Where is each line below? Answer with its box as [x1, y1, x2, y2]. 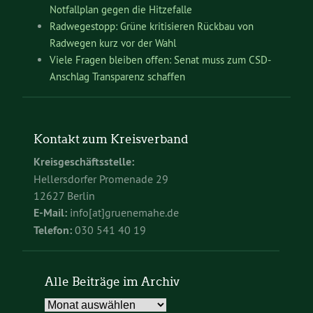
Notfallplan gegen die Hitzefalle [49, 2, 192, 16]
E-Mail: [34, 205, 67, 221]
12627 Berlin [34, 189, 95, 203]
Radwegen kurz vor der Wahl [49, 36, 176, 50]
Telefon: [34, 223, 72, 238]
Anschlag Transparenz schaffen [49, 69, 185, 83]
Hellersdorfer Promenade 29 [34, 172, 168, 187]
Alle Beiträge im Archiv [45, 275, 180, 289]
